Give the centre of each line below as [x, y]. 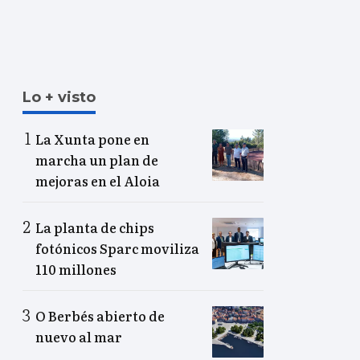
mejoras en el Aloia [98, 181]
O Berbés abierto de [100, 316]
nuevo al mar [79, 337]
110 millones [76, 270]
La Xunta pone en [92, 139]
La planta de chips [95, 228]
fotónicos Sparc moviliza [117, 249]
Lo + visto [59, 98]
